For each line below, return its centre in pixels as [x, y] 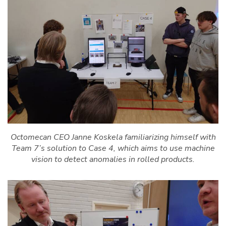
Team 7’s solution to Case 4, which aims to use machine [113, 148]
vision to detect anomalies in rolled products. [113, 159]
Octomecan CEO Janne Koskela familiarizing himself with [113, 137]
